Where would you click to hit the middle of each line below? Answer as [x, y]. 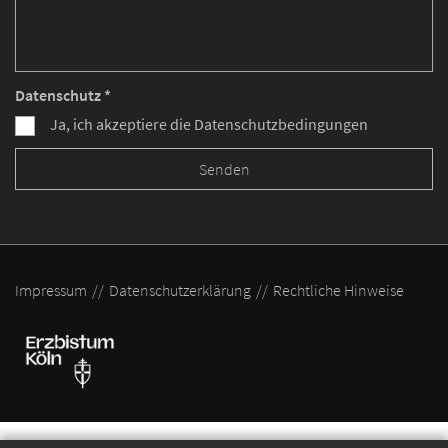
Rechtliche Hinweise [338, 291]
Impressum [51, 291]
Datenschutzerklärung [180, 291]
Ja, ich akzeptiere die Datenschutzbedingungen [209, 125]
